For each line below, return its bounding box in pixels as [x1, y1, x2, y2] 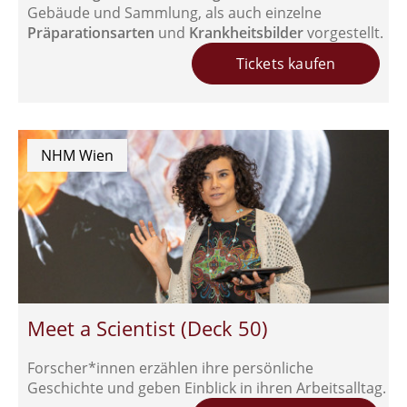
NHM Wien [41, 144, 114, 165]
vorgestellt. [303, 22, 383, 43]
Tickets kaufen [235, 53, 336, 74]
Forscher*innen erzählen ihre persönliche [27, 358, 313, 379]
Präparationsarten [27, 22, 158, 43]
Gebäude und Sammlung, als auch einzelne [27, 2, 322, 23]
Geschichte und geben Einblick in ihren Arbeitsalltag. [27, 378, 386, 399]
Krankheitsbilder [189, 22, 303, 43]
